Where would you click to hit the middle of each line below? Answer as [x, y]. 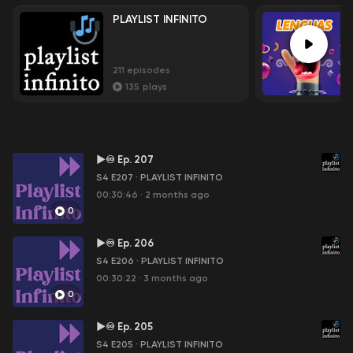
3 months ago [176, 278]
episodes [149, 70]
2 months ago [177, 195]
